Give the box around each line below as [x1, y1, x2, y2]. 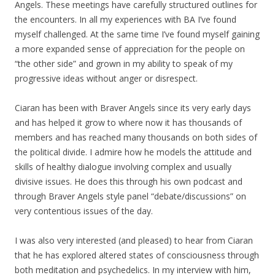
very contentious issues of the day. [15, 205, 153, 217]
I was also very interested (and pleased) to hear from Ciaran [15, 234, 253, 246]
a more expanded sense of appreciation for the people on [15, 43, 245, 55]
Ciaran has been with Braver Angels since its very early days [15, 102, 251, 114]
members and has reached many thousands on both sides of [15, 131, 257, 143]
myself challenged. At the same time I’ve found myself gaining [15, 28, 260, 40]
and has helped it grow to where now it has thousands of [15, 117, 242, 128]
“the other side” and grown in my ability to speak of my [15, 58, 233, 69]
